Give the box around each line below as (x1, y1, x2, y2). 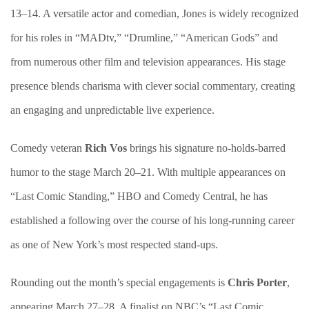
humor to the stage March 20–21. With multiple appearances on (10, 166, 286, 178)
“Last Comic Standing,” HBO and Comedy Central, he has (10, 190, 268, 202)
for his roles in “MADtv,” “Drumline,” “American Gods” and (10, 32, 278, 43)
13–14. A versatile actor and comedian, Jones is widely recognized (10, 8, 299, 19)
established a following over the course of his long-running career (10, 215, 295, 226)
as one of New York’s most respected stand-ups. (10, 239, 218, 250)
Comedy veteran (10, 142, 85, 154)
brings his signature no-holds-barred (127, 142, 286, 154)
